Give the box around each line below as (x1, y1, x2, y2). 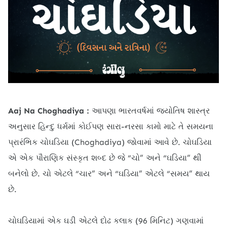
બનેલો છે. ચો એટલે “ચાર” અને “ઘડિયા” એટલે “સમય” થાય (8, 168, 210, 178)
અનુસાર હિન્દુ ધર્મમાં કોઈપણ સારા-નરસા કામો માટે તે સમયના (8, 121, 213, 131)
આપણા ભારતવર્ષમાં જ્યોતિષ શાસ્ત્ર (89, 105, 210, 116)
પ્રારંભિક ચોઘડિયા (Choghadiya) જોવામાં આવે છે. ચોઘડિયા (8, 137, 212, 147)
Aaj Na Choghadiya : (8, 105, 89, 116)
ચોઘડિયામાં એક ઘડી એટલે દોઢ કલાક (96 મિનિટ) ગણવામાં (8, 215, 204, 225)
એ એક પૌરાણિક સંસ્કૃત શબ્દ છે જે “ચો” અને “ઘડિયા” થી (8, 153, 202, 163)
